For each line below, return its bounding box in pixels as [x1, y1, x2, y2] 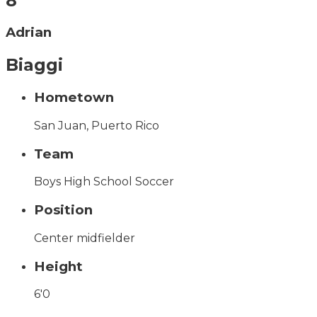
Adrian [6, 24, 52, 41]
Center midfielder [34, 231, 135, 245]
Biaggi [6, 54, 63, 76]
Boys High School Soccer [34, 175, 174, 189]
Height [34, 258, 83, 275]
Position [34, 202, 93, 219]
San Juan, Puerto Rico [34, 119, 159, 132]
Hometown [34, 89, 114, 106]
